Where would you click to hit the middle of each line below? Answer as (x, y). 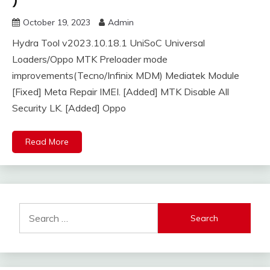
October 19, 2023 (57, 23)
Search (34, 210)
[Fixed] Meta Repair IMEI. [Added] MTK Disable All (121, 92)
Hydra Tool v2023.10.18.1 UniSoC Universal (108, 43)
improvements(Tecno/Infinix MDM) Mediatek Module (126, 76)
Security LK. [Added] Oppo (69, 108)
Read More (47, 142)
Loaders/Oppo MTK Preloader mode (90, 59)
